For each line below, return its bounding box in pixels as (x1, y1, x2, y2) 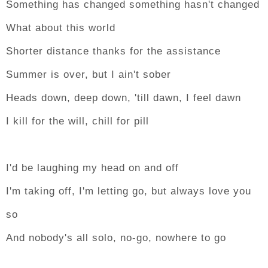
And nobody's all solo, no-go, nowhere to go (6, 232, 226, 243)
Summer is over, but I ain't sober (6, 68, 171, 80)
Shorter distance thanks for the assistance (6, 45, 221, 57)
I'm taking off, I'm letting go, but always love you (6, 185, 251, 197)
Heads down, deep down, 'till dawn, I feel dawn (6, 92, 241, 103)
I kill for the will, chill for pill (6, 115, 149, 127)
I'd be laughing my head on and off (6, 162, 179, 173)
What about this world (6, 22, 115, 33)
